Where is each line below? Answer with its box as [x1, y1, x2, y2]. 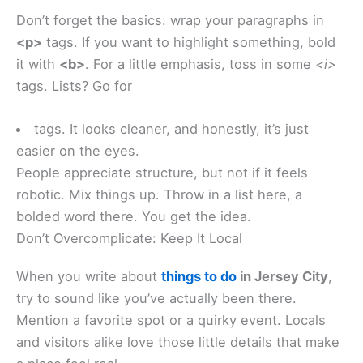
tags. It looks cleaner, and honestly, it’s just [34, 121, 310, 138]
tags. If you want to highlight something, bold [42, 33, 335, 50]
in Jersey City [237, 268, 328, 285]
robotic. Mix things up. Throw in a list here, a [16, 186, 302, 203]
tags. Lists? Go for [16, 77, 132, 94]
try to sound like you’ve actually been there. [16, 290, 297, 307]
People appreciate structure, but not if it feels [16, 164, 308, 181]
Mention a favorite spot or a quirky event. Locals [16, 312, 326, 329]
